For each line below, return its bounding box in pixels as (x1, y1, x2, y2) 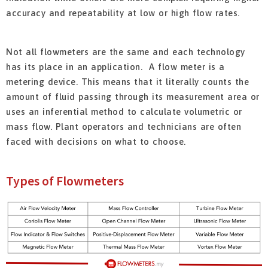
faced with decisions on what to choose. (6, 136, 186, 147)
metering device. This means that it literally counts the (6, 77, 249, 87)
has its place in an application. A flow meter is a (6, 62, 225, 72)
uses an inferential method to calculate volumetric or (6, 106, 242, 117)
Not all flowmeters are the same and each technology (6, 47, 245, 57)
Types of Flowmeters (6, 172, 124, 190)
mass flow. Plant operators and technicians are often (6, 121, 241, 132)
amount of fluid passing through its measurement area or (6, 92, 260, 102)
